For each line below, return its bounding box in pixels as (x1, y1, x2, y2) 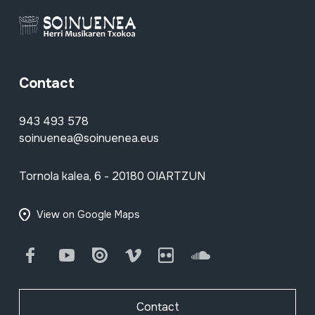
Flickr (176, 247, 204, 263)
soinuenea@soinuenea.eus (18, 131, 159, 146)
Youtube (77, 247, 120, 263)
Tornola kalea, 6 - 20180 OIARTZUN (18, 169, 205, 184)
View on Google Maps (36, 208, 140, 221)
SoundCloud (209, 247, 273, 263)
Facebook (44, 247, 97, 263)
